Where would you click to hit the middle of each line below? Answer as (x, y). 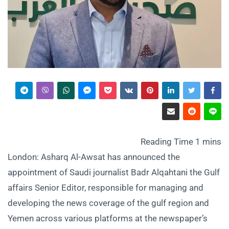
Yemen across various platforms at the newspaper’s (108, 218)
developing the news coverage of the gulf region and (108, 203)
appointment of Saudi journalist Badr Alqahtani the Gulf (114, 172)
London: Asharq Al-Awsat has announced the (94, 157)
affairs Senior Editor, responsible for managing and (106, 187)
